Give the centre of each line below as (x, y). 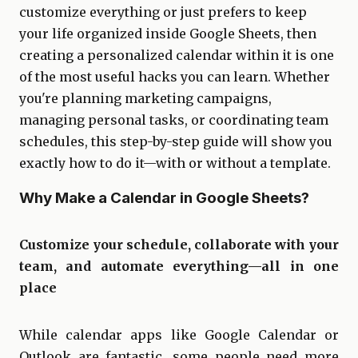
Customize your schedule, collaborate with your (179, 245)
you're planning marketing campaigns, (145, 98)
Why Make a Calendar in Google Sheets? (164, 197)
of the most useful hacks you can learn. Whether (175, 77)
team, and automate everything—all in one (179, 267)
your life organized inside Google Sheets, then (168, 34)
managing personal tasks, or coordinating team (174, 120)
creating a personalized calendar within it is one (177, 55)
